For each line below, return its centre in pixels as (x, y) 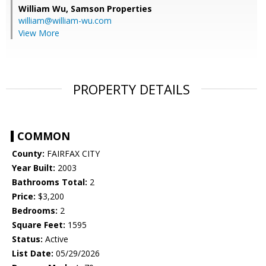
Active (56, 239)
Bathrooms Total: (50, 182)
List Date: (33, 254)
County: (28, 154)
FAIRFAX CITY (72, 154)
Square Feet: (39, 225)
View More (39, 33)
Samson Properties (111, 9)
